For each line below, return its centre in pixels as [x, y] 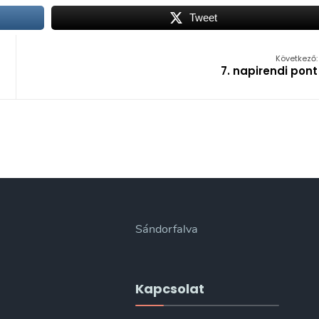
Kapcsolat [170, 289]
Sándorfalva [167, 229]
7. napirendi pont [269, 71]
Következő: [297, 58]
